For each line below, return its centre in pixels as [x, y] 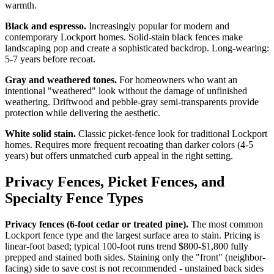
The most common [226, 224]
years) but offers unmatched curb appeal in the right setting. [119, 155]
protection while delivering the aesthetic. [83, 113]
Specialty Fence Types [74, 198]
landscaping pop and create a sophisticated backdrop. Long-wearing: [137, 48]
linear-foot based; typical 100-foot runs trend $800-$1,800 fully [127, 246]
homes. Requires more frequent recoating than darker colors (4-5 [129, 144]
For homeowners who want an [177, 80]
